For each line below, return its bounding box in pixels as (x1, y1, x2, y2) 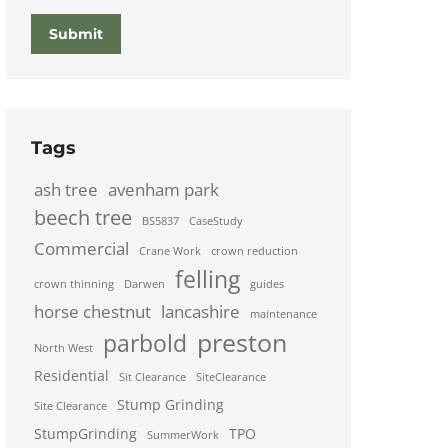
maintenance (250, 307, 317, 321)
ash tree (34, 178, 98, 201)
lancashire (161, 300, 240, 323)
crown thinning (34, 277, 114, 291)
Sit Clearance (119, 370, 186, 384)
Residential (34, 366, 109, 385)
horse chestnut (34, 300, 151, 323)
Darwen (124, 277, 165, 291)
